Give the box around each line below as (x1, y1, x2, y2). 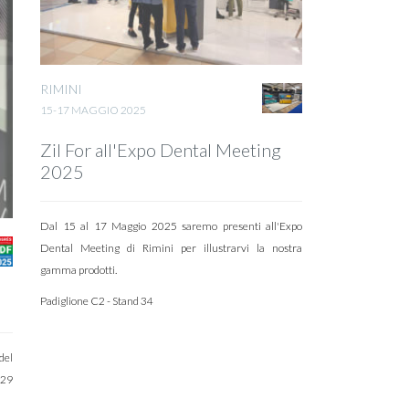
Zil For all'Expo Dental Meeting (40, 139, 282, 162)
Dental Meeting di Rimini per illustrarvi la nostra (40, 241, 302, 256)
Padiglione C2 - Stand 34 (40, 294, 154, 309)
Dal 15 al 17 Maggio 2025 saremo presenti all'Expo (40, 219, 302, 234)
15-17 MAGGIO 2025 (40, 103, 147, 118)
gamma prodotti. (40, 263, 118, 278)
